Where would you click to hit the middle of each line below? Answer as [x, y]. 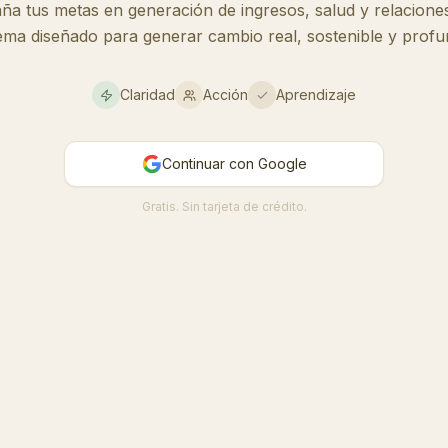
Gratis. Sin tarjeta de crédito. [224, 206]
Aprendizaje [316, 94]
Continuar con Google [234, 163]
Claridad [147, 94]
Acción [225, 94]
